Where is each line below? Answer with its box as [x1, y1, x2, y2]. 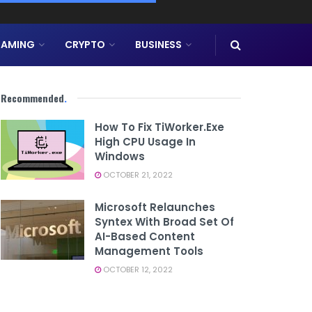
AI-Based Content [95, 229, 195, 244]
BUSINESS [135, 38, 182, 52]
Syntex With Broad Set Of [95, 214, 234, 229]
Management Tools [95, 244, 203, 258]
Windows [95, 149, 145, 164]
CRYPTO [65, 38, 105, 52]
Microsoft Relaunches [95, 200, 215, 214]
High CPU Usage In [95, 134, 196, 149]
